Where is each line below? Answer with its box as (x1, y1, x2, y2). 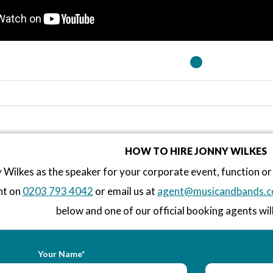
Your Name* (37, 248, 85, 259)
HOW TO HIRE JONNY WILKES (125, 144, 267, 157)
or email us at (93, 184, 157, 197)
